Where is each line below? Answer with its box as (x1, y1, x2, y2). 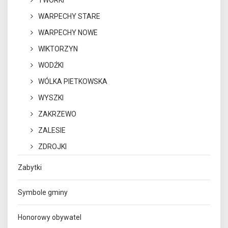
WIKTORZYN (38, 45, 78, 53)
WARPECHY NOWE (38, 28, 98, 37)
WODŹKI (38, 61, 64, 69)
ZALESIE (38, 126, 66, 134)
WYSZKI (38, 94, 64, 102)
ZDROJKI (38, 142, 67, 151)
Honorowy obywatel (18, 213, 81, 221)
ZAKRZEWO (38, 110, 76, 118)
